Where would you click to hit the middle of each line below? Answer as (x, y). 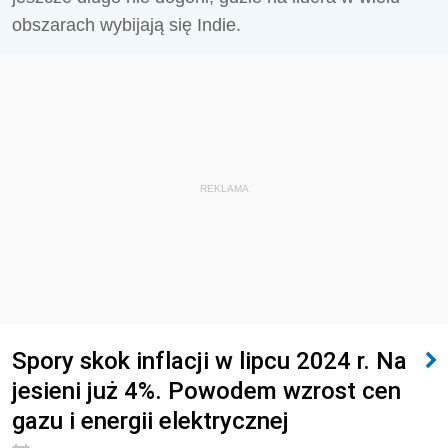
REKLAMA (224, 188)
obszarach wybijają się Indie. (126, 25)
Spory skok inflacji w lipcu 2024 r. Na (209, 360)
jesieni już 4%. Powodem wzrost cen (206, 390)
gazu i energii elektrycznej (150, 420)
